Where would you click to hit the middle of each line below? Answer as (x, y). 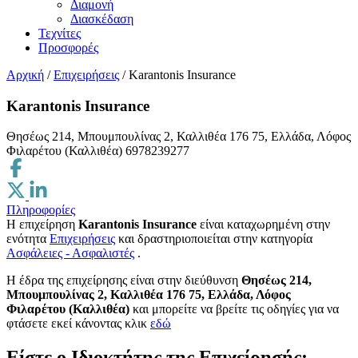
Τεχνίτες (60, 33)
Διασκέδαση (102, 19)
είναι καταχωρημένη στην (263, 225)
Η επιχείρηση (42, 225)
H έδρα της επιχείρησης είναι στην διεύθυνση (124, 280)
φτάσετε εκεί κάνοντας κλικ (78, 324)
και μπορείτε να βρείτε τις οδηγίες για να (234, 309)
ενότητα (28, 239)
